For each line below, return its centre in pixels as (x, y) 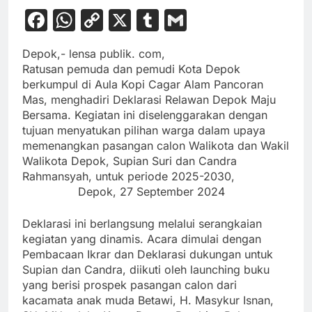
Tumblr (196, 20)
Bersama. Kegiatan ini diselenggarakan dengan (145, 115)
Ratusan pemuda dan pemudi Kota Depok (131, 69)
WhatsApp (130, 20)
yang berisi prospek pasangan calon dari (130, 285)
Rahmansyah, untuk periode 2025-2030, (155, 177)
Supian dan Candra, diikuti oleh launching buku (146, 270)
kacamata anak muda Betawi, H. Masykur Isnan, (148, 301)
